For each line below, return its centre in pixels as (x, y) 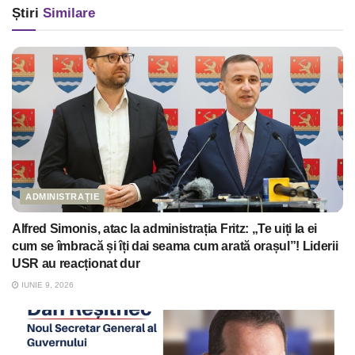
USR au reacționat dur (76, 264)
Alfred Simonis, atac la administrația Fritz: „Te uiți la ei (165, 229)
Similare (67, 13)
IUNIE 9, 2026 (46, 285)
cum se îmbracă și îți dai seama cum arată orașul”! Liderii (175, 246)
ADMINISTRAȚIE (63, 197)
